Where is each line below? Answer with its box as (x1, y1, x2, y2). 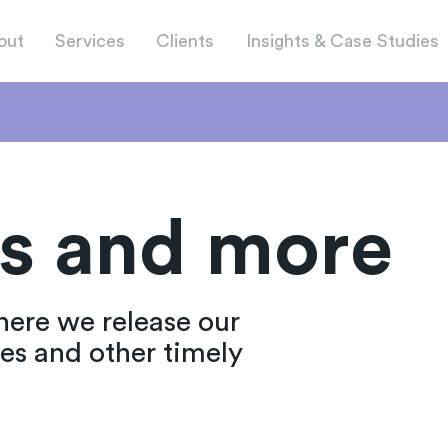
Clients (156, 31, 215, 50)
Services (55, 31, 125, 50)
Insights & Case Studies (245, 31, 439, 50)
